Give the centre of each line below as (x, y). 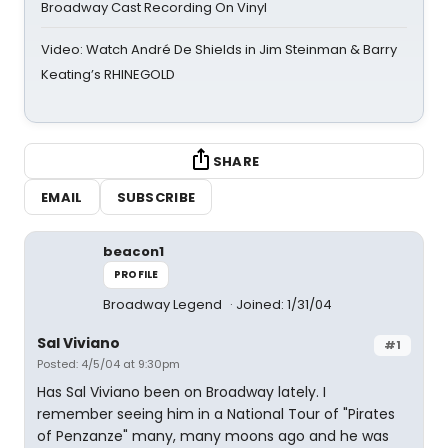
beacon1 (133, 251)
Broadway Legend (164, 304)
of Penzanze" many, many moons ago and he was (213, 436)
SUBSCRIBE (156, 197)
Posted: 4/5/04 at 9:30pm (108, 364)
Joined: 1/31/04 (284, 304)
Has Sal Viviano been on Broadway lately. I (181, 392)
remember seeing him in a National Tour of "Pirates (216, 414)
